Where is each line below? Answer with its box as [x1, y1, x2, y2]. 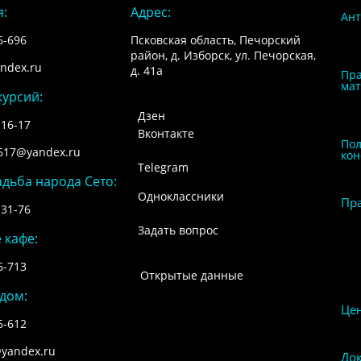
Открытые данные [139, 268, 243, 284]
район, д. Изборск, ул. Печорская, [130, 48, 316, 64]
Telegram [137, 160, 189, 176]
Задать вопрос [137, 222, 218, 239]
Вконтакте [137, 126, 194, 142]
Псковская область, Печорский [130, 32, 301, 48]
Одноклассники [137, 189, 224, 205]
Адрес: [130, 3, 171, 22]
